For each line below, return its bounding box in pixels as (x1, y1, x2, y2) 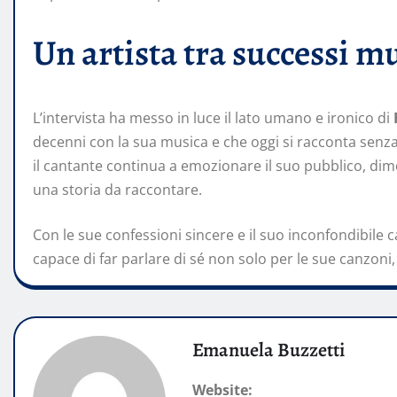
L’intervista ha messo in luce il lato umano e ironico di (33, 108, 393, 128)
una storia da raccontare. (33, 180, 202, 200)
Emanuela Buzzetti (192, 337, 345, 364)
